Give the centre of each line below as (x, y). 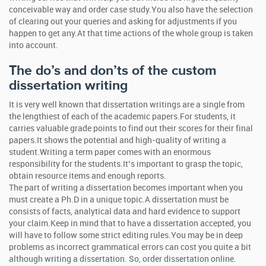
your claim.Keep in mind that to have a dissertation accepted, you (130, 224)
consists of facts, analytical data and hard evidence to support (125, 212)
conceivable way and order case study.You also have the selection (131, 10)
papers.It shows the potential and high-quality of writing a (118, 140)
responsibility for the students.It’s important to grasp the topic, (126, 164)
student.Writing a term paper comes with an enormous (110, 152)
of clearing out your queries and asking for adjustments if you (123, 22)
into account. (34, 45)
